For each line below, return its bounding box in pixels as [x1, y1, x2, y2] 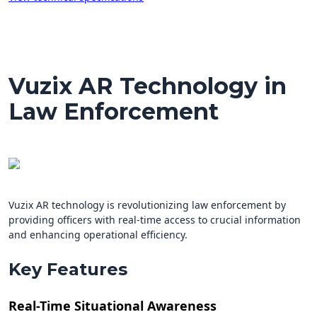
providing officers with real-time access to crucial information [8, 213, 301, 227]
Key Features [8, 259, 127, 280]
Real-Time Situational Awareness [8, 297, 217, 315]
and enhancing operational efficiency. [8, 228, 188, 242]
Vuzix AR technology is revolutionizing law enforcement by [8, 198, 286, 212]
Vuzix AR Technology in [8, 72, 287, 100]
